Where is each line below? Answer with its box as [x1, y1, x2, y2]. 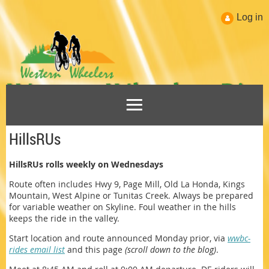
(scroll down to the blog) [125, 244, 216, 255]
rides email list [9, 244, 65, 255]
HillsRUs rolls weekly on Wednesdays [9, 159, 163, 170]
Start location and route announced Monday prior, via [9, 232, 228, 244]
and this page [65, 244, 125, 255]
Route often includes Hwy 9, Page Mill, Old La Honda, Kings [9, 178, 245, 190]
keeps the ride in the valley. [9, 213, 119, 224]
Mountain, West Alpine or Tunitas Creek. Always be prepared [9, 190, 253, 201]
